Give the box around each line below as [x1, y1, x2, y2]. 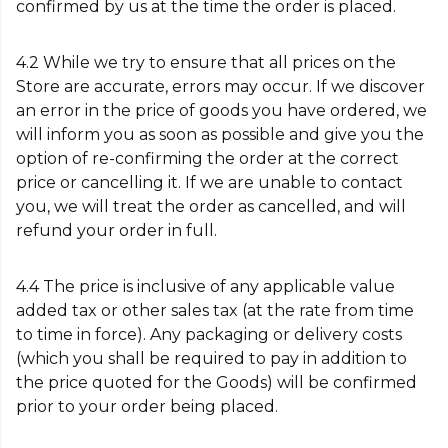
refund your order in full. [16, 221, 217, 240]
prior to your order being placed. [16, 397, 278, 416]
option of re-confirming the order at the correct [16, 149, 399, 168]
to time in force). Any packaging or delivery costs [16, 325, 402, 344]
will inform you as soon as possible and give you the [16, 125, 424, 144]
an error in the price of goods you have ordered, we [16, 101, 427, 120]
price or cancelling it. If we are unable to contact [16, 173, 403, 192]
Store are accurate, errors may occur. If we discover [16, 77, 425, 96]
